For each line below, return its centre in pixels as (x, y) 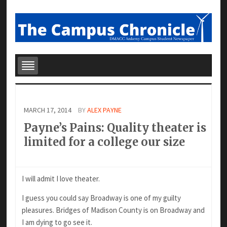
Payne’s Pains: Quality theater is (115, 127)
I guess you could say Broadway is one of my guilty (101, 198)
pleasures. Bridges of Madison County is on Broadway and (113, 210)
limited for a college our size (104, 142)
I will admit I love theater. (61, 179)
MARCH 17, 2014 (48, 110)
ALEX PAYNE (104, 110)
